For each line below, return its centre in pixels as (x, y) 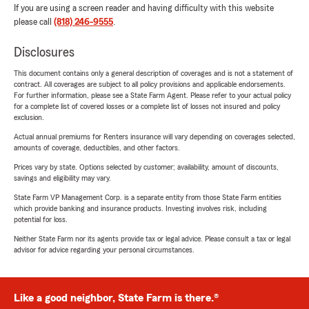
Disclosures (44, 53)
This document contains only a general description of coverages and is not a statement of (153, 73)
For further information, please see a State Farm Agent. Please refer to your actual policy (152, 96)
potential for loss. (41, 220)
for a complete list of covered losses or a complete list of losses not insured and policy (147, 107)
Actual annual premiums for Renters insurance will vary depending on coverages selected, (154, 137)
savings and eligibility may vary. (62, 178)
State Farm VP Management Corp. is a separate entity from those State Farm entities (148, 198)
